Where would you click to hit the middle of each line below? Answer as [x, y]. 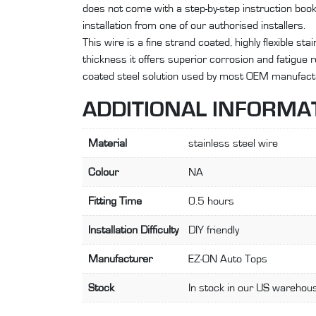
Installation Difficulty [133, 230]
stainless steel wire [233, 143]
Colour [103, 172]
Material [108, 143]
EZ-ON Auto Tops [228, 259]
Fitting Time [115, 201]
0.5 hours [211, 201]
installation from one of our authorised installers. [194, 25]
